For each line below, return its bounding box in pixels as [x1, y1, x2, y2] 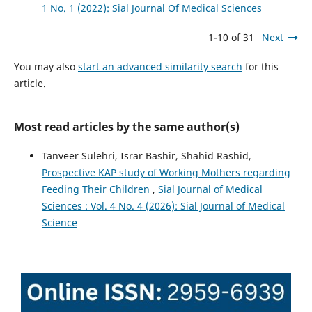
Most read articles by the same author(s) [13, 118, 240, 134]
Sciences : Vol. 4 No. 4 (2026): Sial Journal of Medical [41, 198, 285, 212]
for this [242, 59, 279, 73]
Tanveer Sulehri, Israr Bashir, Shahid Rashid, [41, 148, 251, 162]
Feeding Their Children [41, 182, 153, 196]
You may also [13, 59, 78, 73]
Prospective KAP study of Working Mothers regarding [41, 165, 290, 179]
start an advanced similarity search [77, 59, 242, 73]
